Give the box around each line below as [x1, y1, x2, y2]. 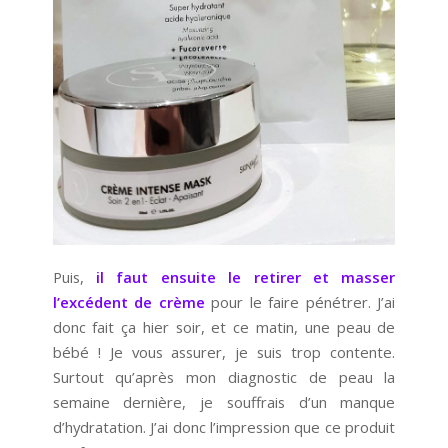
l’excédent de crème [52, 292, 205, 313]
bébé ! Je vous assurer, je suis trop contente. [52, 342, 396, 363]
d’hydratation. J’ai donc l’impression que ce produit [52, 417, 396, 438]
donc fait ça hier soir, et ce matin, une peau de [52, 317, 396, 338]
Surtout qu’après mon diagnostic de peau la [52, 367, 396, 388]
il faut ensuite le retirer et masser [96, 267, 396, 288]
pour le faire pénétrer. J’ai [204, 292, 396, 313]
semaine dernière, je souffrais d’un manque [52, 392, 396, 413]
